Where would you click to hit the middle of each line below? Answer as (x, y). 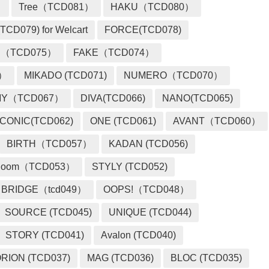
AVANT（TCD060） (217, 121)
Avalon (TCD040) (139, 235)
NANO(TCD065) (198, 98)
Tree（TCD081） (56, 7)
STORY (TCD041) (45, 235)
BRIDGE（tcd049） (44, 190)
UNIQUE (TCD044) (150, 213)
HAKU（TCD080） (153, 7)
